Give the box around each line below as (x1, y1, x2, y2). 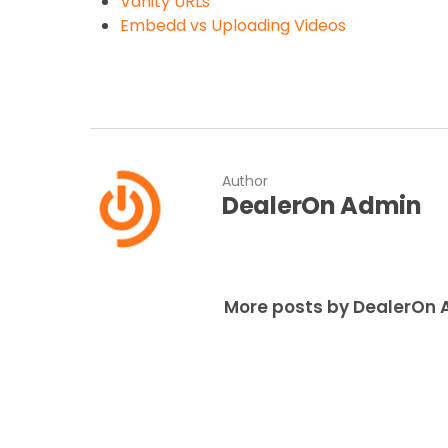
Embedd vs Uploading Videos (120, 13, 346, 37)
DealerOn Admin (222, 188, 422, 222)
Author (222, 170, 268, 191)
